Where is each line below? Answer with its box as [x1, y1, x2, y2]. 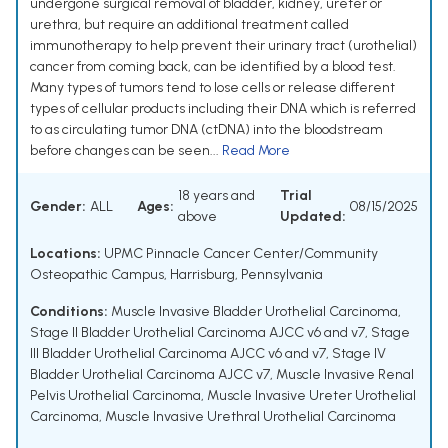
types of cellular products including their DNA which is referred [30, 100, 416, 118]
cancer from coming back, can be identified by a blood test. [30, 58, 396, 76]
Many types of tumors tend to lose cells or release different [30, 79, 395, 97]
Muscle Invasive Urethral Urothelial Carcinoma [105, 408, 396, 426]
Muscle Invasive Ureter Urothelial [207, 387, 416, 405]
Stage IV [332, 345, 386, 363]
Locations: [30, 245, 101, 263]
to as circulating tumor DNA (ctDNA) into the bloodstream [30, 121, 383, 139]
